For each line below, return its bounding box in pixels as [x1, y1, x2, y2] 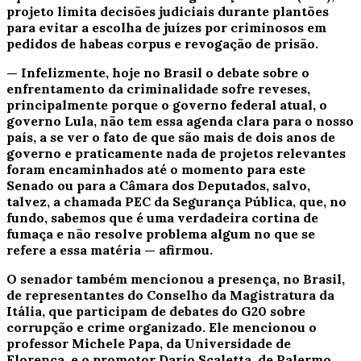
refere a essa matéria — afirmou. [6, 241, 213, 258]
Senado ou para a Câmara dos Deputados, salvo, [6, 176, 310, 193]
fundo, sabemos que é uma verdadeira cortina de [6, 209, 318, 226]
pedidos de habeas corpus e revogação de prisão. [6, 35, 318, 52]
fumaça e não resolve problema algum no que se [6, 225, 315, 242]
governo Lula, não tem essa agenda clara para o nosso [6, 112, 354, 129]
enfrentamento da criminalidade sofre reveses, [6, 80, 310, 97]
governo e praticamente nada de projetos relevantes [6, 144, 346, 161]
